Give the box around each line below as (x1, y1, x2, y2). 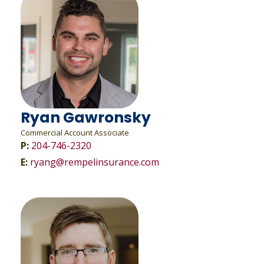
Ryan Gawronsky (20, 107, 151, 128)
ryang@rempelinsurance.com (29, 156, 159, 169)
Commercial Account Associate (20, 127, 131, 138)
